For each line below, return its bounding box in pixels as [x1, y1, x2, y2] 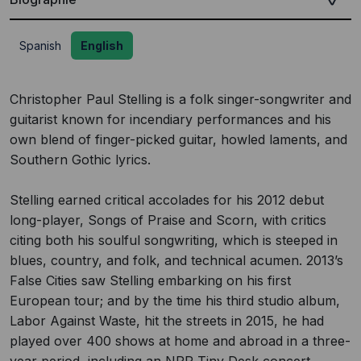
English [81, 38, 123, 52]
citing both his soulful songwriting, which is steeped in [10, 232, 338, 248]
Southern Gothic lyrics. [10, 151, 151, 168]
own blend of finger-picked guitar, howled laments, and [10, 131, 347, 147]
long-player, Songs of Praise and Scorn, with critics [10, 212, 326, 228]
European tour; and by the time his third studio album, [10, 293, 340, 309]
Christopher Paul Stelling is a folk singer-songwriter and [10, 91, 351, 107]
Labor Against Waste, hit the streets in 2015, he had [10, 313, 324, 329]
